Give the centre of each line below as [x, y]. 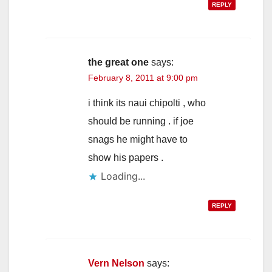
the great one [118, 63]
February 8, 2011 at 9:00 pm [143, 78]
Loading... [123, 176]
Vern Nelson [116, 263]
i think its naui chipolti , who [147, 103]
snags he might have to [138, 140]
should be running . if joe [141, 121]
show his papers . [126, 158]
